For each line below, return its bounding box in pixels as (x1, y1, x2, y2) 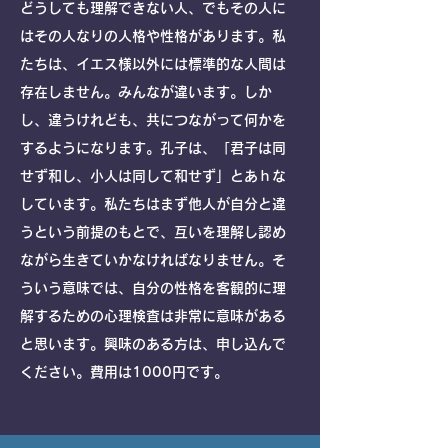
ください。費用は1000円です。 (20, 365, 228, 379)
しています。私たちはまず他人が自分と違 (20, 197, 286, 211)
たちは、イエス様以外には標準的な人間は (20, 57, 286, 71)
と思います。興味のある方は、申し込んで (20, 337, 286, 351)
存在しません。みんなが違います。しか (20, 85, 272, 99)
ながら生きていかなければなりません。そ (20, 253, 286, 267)
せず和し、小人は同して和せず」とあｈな (20, 169, 286, 183)
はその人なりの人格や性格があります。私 (20, 29, 286, 43)
